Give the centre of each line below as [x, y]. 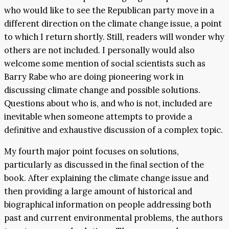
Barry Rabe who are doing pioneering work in [94, 76]
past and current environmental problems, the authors [113, 218]
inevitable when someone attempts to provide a [98, 116]
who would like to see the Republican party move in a [109, 10]
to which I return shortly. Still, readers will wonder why [114, 37]
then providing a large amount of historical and [98, 191]
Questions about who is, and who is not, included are [108, 103]
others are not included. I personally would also [99, 50]
